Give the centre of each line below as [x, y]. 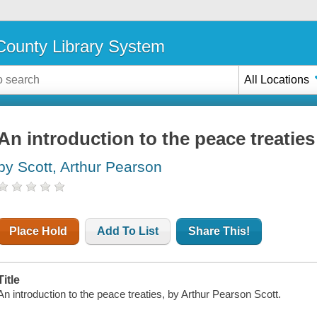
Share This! [219, 231]
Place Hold [39, 231]
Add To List [128, 231]
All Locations [277, 79]
